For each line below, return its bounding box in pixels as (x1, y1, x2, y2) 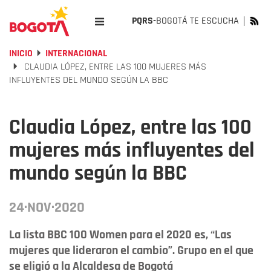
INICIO (9, 47, 33, 60)
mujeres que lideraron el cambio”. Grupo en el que (9, 243, 253, 258)
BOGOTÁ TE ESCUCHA (156, 15, 239, 27)
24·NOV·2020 (9, 198, 85, 217)
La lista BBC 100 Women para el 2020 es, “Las (9, 227, 232, 243)
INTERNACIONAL (45, 47, 107, 60)
